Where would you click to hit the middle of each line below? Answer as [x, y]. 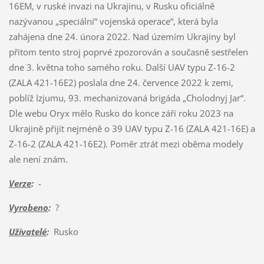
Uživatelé [27, 232]
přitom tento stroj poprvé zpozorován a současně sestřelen [128, 52]
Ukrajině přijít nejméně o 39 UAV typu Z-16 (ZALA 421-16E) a [132, 129]
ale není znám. [38, 159]
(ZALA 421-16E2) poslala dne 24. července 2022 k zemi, [121, 83]
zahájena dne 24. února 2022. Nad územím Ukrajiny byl [122, 37]
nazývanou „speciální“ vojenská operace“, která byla [113, 22]
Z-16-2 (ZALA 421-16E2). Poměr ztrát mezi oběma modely [126, 144]
